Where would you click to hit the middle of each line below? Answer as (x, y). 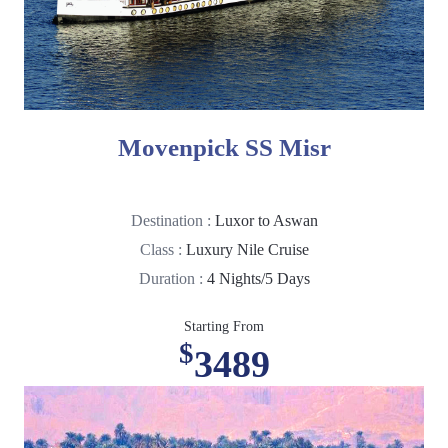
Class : (162, 249)
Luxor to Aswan (266, 220)
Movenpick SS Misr (224, 147)
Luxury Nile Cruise (247, 249)
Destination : (172, 220)
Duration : (172, 278)
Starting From (224, 326)
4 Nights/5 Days (258, 278)
